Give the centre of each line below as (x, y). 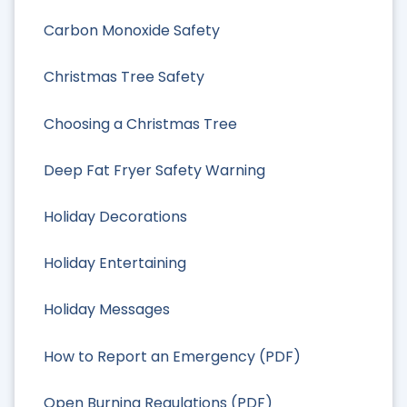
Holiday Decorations (115, 217)
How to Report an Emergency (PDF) (172, 356)
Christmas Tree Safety (124, 77)
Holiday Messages (107, 310)
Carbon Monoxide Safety (132, 31)
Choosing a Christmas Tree (140, 124)
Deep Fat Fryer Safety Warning (154, 170)
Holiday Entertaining (115, 263)
